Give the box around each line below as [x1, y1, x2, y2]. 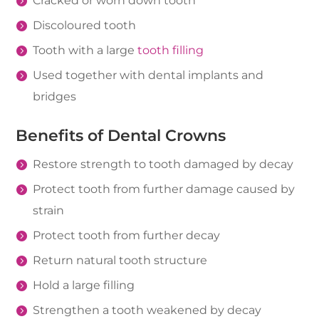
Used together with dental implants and [33, 68, 264, 82]
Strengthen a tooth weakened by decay [33, 303, 262, 317]
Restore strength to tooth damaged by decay [33, 157, 294, 171]
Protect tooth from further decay [33, 229, 221, 242]
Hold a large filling [33, 278, 135, 292]
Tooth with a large [33, 43, 138, 57]
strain [33, 204, 65, 217]
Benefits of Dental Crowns [16, 126, 226, 145]
